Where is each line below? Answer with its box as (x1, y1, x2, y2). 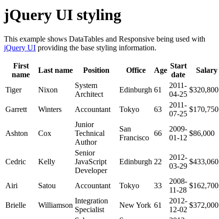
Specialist (75, 205, 104, 214)
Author (75, 137, 97, 146)
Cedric (5, 157, 26, 166)
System (75, 81, 97, 89)
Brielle (5, 200, 26, 209)
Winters (38, 105, 62, 113)
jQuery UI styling (4, 6, 121, 24)
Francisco (119, 133, 149, 142)
